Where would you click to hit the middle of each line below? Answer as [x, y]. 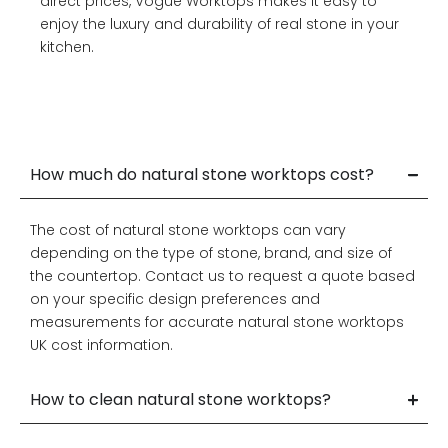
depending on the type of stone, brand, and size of [211, 252]
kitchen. [67, 47]
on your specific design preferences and [175, 298]
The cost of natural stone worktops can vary [188, 229]
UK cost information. [101, 344]
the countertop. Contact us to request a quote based [222, 275]
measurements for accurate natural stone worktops [217, 321]
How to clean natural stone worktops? [180, 399]
